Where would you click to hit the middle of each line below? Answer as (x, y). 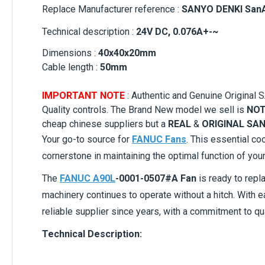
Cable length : (71, 67)
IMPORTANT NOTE (83, 95)
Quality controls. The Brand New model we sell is (144, 109)
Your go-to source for (87, 139)
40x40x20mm (127, 53)
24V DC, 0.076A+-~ (177, 31)
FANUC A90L (88, 178)
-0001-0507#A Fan (156, 178)
